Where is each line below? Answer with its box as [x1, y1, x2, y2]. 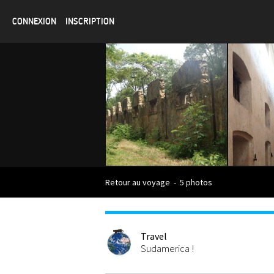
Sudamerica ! [141, 242, 194, 254]
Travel [141, 230, 167, 242]
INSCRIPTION [65, 16, 114, 27]
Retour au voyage [105, 177, 170, 188]
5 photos [178, 177, 212, 188]
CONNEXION [12, 16, 56, 27]
